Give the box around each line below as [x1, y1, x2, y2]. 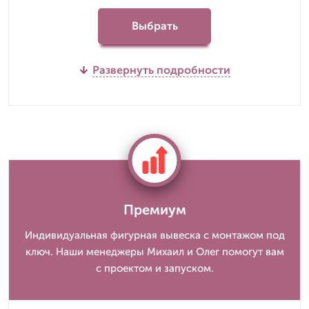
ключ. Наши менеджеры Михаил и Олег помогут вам [25, 245, 284, 258]
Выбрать [131, 19, 178, 33]
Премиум [123, 201, 186, 218]
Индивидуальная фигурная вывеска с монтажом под [24, 228, 285, 241]
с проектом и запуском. [95, 261, 214, 275]
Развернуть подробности [92, 63, 230, 77]
